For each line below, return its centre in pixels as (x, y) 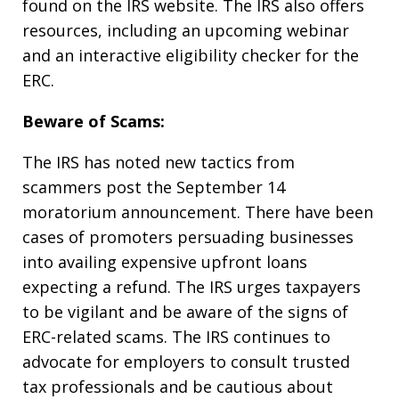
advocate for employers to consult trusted (186, 361)
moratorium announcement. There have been (198, 212)
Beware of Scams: (94, 121)
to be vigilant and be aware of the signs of (185, 311)
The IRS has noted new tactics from (159, 162)
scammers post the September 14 (154, 187)
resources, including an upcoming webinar (186, 30)
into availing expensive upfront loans (165, 261)
